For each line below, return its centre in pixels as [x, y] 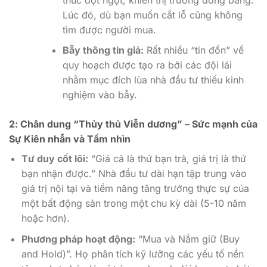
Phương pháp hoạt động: [78, 239]
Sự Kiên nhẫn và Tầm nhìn [70, 139]
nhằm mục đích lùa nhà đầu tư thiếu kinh [153, 80]
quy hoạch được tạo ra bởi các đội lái [147, 65]
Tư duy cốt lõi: [55, 159]
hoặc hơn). [45, 218]
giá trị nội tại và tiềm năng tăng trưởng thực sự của [135, 189]
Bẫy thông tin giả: [103, 50]
